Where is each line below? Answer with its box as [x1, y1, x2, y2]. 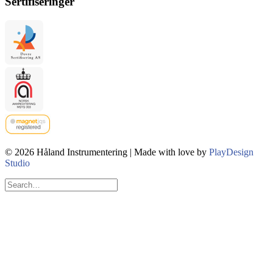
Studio [5, 157, 30, 168]
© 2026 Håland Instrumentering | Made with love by [5, 146, 209, 157]
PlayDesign [209, 146, 253, 157]
